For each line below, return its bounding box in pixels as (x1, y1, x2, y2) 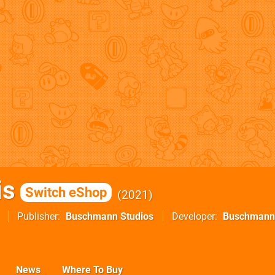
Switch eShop (25, 184, 107, 200)
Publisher (17, 211, 58, 222)
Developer (172, 211, 215, 222)
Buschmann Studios (66, 211, 153, 222)
